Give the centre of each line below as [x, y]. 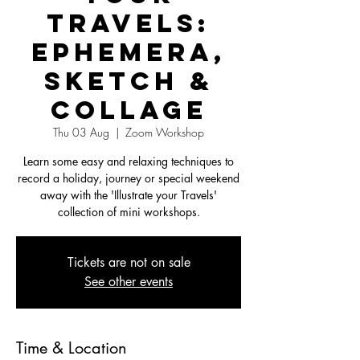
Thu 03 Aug [81, 132]
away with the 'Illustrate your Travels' [129, 194]
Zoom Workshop [165, 132]
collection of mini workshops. [129, 211]
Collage [129, 110]
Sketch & [129, 81]
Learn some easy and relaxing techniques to [129, 161]
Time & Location [72, 348]
